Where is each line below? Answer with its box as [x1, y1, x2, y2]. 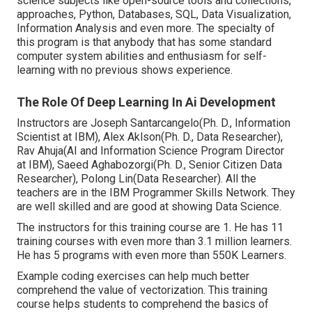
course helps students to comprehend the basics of [17, 297, 269, 311]
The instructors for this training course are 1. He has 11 [17, 221, 283, 234]
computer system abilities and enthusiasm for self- [17, 49, 267, 63]
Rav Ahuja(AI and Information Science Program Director [17, 144, 284, 157]
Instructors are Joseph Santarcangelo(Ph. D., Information [17, 116, 290, 130]
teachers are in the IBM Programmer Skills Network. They [17, 186, 295, 199]
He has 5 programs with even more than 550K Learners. [17, 249, 286, 262]
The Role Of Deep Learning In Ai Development [17, 95, 276, 109]
